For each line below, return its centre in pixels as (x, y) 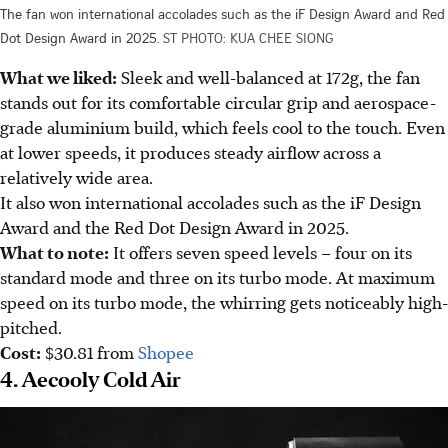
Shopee (166, 351)
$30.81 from (89, 351)
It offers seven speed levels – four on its (260, 251)
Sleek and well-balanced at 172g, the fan (268, 76)
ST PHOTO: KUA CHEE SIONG (248, 37)
